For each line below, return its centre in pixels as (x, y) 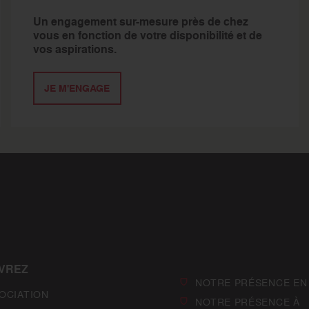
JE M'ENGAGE (77, 88)
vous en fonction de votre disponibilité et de (147, 35)
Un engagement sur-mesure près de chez (140, 21)
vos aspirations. (74, 49)
